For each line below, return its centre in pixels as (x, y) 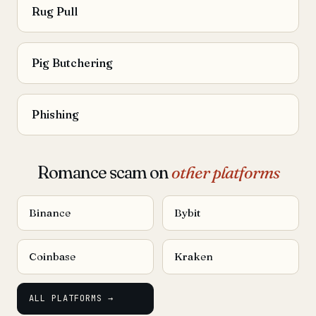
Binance (50, 213)
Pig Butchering (72, 63)
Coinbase (52, 256)
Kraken (194, 256)
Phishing (55, 114)
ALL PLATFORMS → (71, 298)
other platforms (225, 172)
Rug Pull (55, 11)
